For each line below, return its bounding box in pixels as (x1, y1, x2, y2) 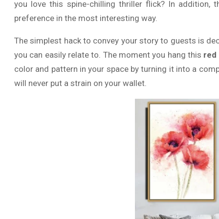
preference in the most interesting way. (14, 13, 157, 23)
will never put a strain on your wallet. (14, 78, 147, 88)
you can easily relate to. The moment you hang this (14, 50, 204, 60)
